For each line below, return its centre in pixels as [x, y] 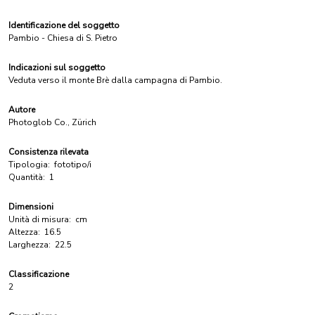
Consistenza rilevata [49, 152]
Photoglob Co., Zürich [52, 122]
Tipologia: [29, 165]
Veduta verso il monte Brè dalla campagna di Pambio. [115, 80]
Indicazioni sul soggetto [57, 67]
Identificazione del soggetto [64, 25]
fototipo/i [73, 165]
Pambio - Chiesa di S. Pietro [63, 38]
